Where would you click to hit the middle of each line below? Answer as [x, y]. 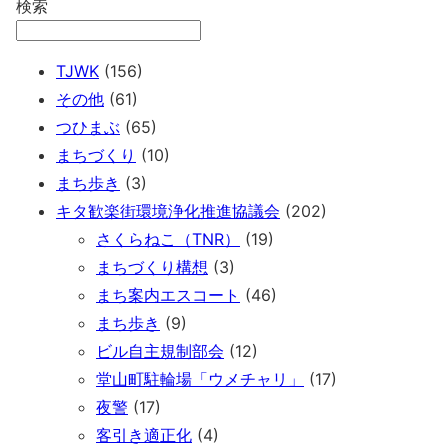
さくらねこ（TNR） [168, 239]
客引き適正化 [144, 435]
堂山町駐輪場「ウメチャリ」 [200, 379]
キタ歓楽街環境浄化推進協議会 [168, 211]
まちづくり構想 [152, 267]
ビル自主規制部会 [160, 351]
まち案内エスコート [168, 295]
